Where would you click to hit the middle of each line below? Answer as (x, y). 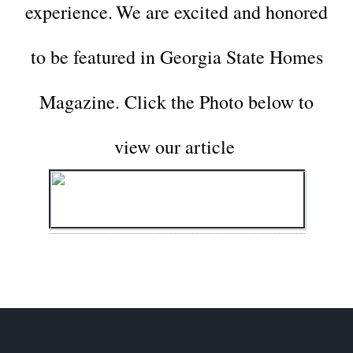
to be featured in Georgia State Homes (176, 56)
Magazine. (80, 101)
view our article (174, 146)
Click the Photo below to (217, 101)
